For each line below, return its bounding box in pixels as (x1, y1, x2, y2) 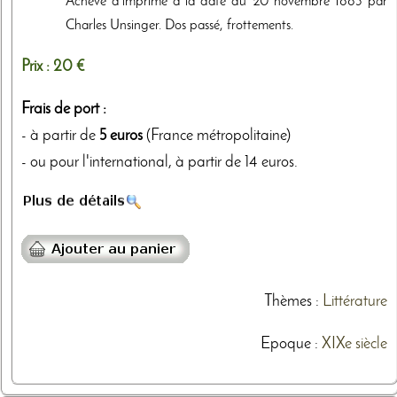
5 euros (99, 128, 143, 144)
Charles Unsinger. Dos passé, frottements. (66, 19, 293, 34)
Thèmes (263, 293, 312, 309)
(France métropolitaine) (143, 128, 291, 144)
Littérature (322, 293, 387, 309)
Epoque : (260, 336, 322, 352)
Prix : (21, 59, 53, 75)
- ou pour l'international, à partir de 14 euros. (21, 155, 298, 171)
